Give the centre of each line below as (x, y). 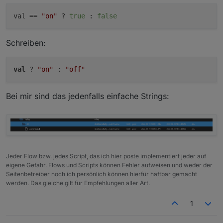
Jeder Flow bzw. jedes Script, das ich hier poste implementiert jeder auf (106, 156)
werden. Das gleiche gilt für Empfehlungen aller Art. (78, 183)
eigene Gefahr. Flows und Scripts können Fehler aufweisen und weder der (109, 165)
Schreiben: (26, 43)
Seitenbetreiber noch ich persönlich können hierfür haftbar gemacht (102, 174)
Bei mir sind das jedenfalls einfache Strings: (88, 96)
